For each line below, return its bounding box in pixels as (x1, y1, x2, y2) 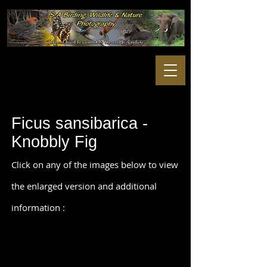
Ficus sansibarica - (11, 114, 148, 132)
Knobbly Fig (11, 133, 97, 151)
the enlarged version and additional (11, 180, 157, 192)
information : (11, 201, 65, 213)
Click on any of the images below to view (11, 159, 178, 170)
